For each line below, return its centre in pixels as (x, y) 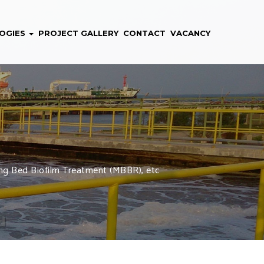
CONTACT (144, 33)
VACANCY (190, 33)
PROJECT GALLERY (78, 33)
